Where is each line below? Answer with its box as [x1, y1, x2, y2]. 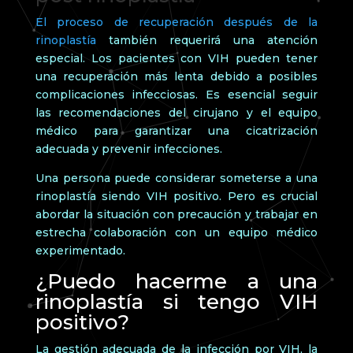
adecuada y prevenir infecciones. [35, 141, 222, 156]
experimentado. [35, 243, 125, 258]
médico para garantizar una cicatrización [35, 123, 318, 138]
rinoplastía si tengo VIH [35, 288, 318, 314]
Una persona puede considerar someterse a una [35, 170, 318, 185]
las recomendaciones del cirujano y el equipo [35, 105, 318, 120]
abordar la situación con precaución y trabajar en [35, 206, 318, 221]
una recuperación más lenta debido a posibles [35, 69, 318, 84]
